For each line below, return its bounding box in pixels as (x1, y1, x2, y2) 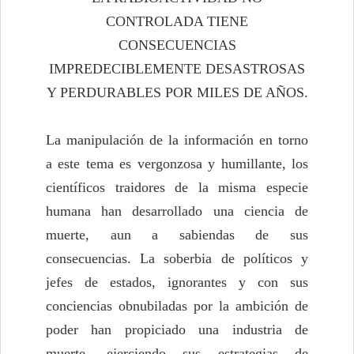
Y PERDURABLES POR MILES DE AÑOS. (46, 85, 308, 101)
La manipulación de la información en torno (46, 132, 308, 149)
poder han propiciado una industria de (46, 322, 308, 338)
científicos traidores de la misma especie (46, 179, 308, 196)
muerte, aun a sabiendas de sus (46, 227, 308, 243)
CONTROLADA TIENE (106, 13, 248, 30)
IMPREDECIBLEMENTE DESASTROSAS (49, 61, 305, 77)
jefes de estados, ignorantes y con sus (46, 274, 308, 291)
